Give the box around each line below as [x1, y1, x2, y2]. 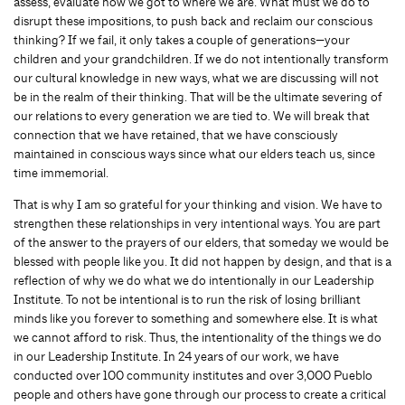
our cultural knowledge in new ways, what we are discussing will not [14, 70, 379, 86]
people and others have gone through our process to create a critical [14, 386, 386, 402]
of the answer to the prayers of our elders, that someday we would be [14, 234, 389, 250]
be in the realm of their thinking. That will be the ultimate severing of [14, 89, 382, 105]
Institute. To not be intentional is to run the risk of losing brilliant [14, 291, 361, 307]
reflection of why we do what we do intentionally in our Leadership [14, 272, 374, 288]
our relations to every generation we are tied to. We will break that [14, 108, 370, 124]
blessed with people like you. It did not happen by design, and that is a [14, 253, 391, 269]
